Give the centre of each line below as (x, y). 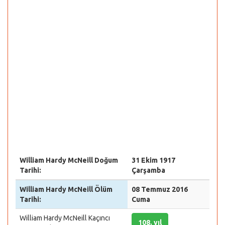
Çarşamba (148, 170)
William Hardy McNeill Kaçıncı (65, 218)
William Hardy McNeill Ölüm (66, 189)
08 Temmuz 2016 (160, 189)
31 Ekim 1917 (153, 160)
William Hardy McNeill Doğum (69, 160)
